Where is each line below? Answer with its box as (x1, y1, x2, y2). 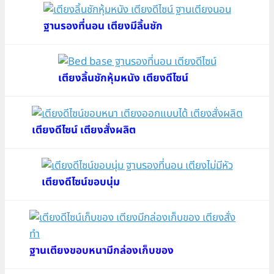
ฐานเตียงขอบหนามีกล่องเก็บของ (29, 242, 174, 259)
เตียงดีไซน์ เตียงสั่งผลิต (31, 122, 136, 138)
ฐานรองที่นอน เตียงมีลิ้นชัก (43, 18, 163, 34)
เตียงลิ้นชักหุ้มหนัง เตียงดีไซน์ (57, 70, 188, 86)
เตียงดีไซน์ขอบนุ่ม (41, 174, 120, 190)
